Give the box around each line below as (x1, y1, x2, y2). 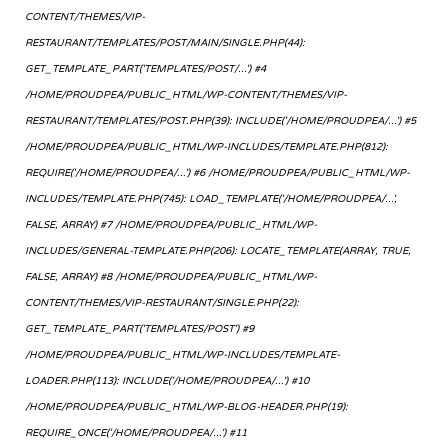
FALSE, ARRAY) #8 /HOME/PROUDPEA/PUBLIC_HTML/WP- (25, 271, 317, 284)
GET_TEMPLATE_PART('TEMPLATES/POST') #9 (25, 323, 254, 336)
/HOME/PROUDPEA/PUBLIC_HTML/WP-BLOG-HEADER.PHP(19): (25, 401, 348, 414)
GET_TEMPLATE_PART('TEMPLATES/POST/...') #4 (25, 63, 266, 76)
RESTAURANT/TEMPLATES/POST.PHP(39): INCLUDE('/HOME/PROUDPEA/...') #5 (25, 115, 416, 128)
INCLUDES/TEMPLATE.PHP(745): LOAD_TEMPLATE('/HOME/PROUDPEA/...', (25, 193, 397, 206)
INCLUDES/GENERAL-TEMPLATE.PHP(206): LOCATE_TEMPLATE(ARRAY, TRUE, (25, 245, 411, 258)
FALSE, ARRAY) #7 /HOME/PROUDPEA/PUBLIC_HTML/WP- (25, 219, 317, 232)
